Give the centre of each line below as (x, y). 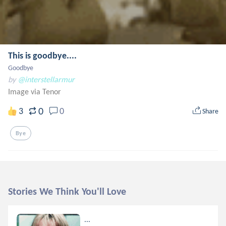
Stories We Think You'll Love (67, 191)
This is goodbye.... (42, 55)
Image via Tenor (35, 92)
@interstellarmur (46, 79)
